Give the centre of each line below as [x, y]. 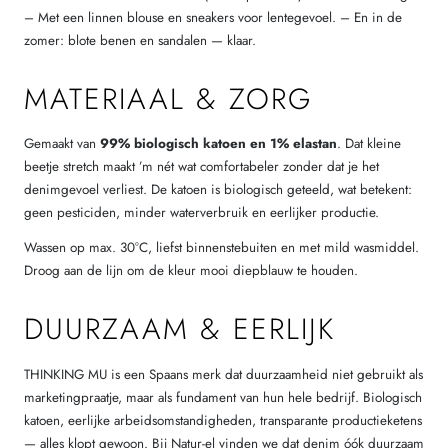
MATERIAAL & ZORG [168, 99]
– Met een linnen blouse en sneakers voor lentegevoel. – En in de [213, 18]
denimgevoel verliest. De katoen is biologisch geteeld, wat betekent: [218, 190]
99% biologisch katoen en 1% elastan [218, 144]
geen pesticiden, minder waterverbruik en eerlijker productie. [201, 213]
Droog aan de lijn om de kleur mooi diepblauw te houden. [191, 271]
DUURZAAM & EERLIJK [179, 329]
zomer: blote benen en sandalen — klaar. [140, 41]
